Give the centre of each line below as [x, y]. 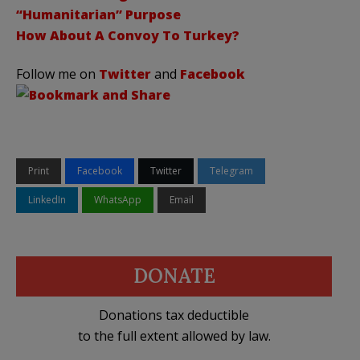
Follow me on [57, 74]
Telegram [231, 170]
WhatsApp [118, 199]
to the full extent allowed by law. [174, 335]
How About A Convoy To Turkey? [128, 35]
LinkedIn [47, 199]
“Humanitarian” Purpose [98, 14]
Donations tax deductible [174, 315]
